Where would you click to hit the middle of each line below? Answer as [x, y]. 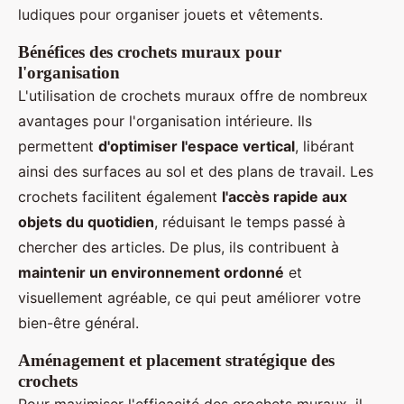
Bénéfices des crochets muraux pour [150, 52]
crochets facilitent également [120, 197]
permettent [58, 147]
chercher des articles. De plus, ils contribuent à [179, 248]
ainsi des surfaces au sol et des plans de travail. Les [196, 172]
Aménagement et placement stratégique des [176, 361]
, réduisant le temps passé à [250, 222]
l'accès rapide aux [285, 197]
